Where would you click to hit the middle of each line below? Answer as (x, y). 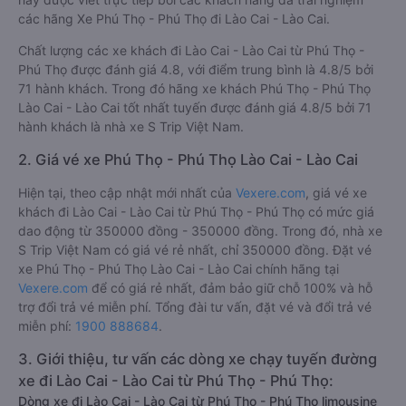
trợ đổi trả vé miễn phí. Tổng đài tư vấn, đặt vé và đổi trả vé (195, 307)
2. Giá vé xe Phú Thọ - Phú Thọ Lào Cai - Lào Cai (188, 159)
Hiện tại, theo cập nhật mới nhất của (127, 193)
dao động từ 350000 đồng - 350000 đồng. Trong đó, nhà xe (200, 231)
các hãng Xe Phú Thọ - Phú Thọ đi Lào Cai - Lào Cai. (174, 19)
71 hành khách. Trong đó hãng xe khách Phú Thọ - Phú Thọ (194, 88)
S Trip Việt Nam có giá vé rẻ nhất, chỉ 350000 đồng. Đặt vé (195, 250)
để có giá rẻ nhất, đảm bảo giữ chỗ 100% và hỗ (230, 288)
